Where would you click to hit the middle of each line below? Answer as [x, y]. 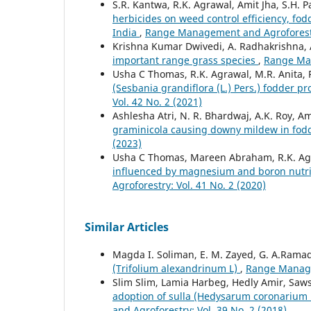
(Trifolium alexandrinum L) [176, 268]
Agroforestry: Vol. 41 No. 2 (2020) [189, 185]
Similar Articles [127, 227]
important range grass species [185, 60]
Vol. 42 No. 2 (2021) [157, 101]
